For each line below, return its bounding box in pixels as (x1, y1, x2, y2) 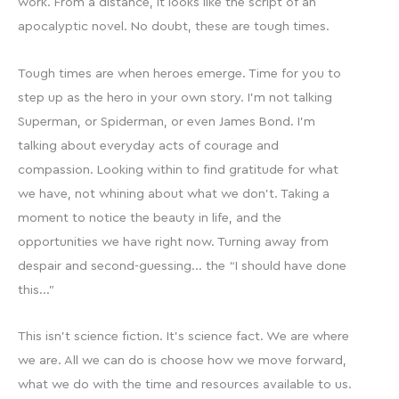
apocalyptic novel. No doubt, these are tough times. (18, 20, 330, 34)
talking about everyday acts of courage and (18, 138, 279, 152)
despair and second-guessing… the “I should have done (18, 258, 346, 273)
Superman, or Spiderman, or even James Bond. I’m (18, 114, 315, 128)
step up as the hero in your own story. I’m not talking (18, 90, 332, 104)
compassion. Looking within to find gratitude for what (18, 162, 338, 176)
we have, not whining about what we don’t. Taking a (18, 186, 330, 200)
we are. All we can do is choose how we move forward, (18, 354, 346, 368)
